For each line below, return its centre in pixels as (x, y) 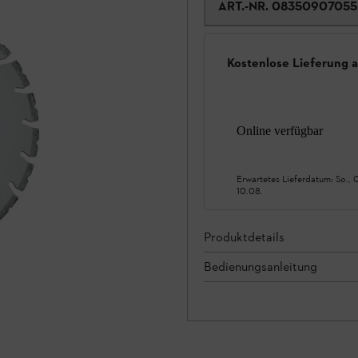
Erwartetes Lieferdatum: (286, 179)
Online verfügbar (280, 130)
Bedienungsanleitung (261, 266)
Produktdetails (244, 237)
